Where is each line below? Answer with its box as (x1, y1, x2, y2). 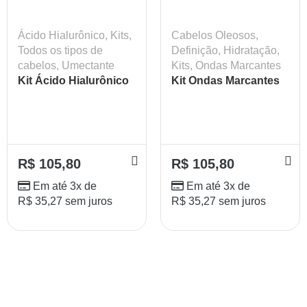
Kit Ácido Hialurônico (18, 74, 129, 86)
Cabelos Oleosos (171, 29, 256, 41)
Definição (171, 44, 218, 56)
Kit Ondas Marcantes (171, 74, 280, 86)
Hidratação (223, 44, 277, 56)
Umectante (62, 59, 114, 71)
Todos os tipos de (18, 44, 103, 56)
